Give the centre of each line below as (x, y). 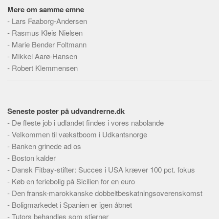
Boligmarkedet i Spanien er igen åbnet (72, 205)
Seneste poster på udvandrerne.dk (66, 111)
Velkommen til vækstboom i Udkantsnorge (79, 134)
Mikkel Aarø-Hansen (44, 56)
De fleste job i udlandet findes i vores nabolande (88, 122)
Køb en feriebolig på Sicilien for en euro (73, 181)
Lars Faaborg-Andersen (49, 21)
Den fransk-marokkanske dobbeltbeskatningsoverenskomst (107, 193)
